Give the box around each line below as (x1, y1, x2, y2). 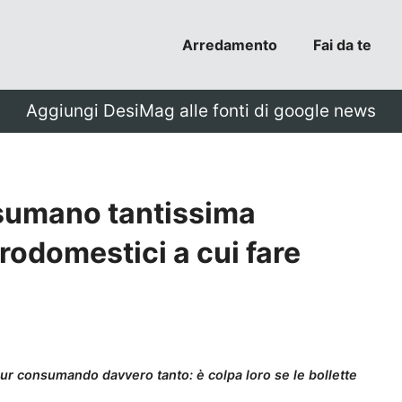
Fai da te (313, 36, 371, 54)
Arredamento (182, 36, 277, 54)
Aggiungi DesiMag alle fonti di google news (26, 100, 376, 121)
